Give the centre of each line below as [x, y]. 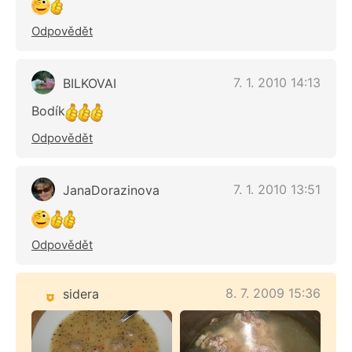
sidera [81, 294]
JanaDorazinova [111, 191]
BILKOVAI [90, 84]
